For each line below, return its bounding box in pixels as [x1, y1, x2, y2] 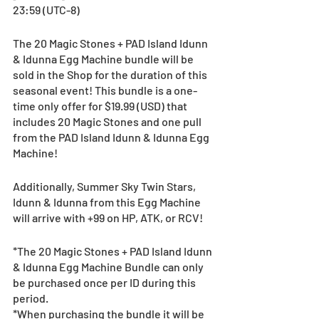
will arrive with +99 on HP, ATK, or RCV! [13, 210, 203, 224]
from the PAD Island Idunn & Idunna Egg [13, 130, 211, 144]
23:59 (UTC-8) [13, 2, 80, 16]
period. [13, 291, 48, 305]
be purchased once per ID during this [13, 275, 198, 289]
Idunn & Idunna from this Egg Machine [13, 194, 203, 209]
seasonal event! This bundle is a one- [13, 83, 197, 97]
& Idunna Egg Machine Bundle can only [13, 259, 206, 273]
